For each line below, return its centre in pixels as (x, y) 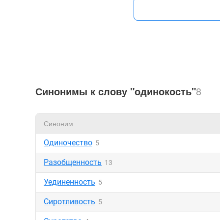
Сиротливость (69, 202)
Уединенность (69, 182)
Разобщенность (73, 162)
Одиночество (68, 143)
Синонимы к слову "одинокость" (116, 91)
